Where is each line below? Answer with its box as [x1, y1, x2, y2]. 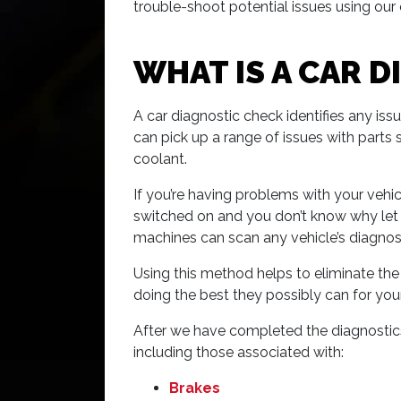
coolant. [133, 149, 187, 167]
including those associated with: [133, 343, 344, 361]
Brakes [169, 379, 220, 397]
